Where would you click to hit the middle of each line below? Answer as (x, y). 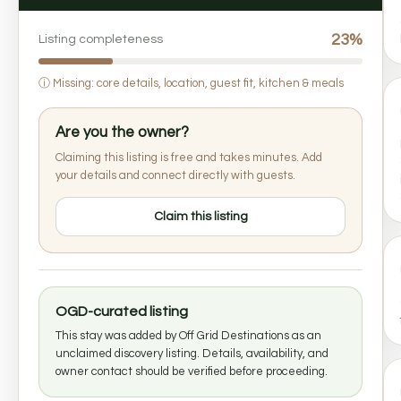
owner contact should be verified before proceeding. (192, 371)
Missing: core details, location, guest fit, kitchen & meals (197, 83)
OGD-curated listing (122, 311)
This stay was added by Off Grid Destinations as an (188, 335)
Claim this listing (200, 216)
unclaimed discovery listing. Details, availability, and (192, 353)
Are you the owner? (122, 132)
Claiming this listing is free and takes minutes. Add (189, 157)
